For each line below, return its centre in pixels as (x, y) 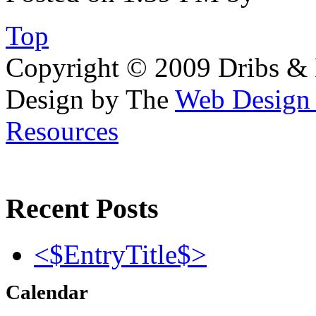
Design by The (90, 99)
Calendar (47, 292)
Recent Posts (82, 209)
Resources (62, 131)
